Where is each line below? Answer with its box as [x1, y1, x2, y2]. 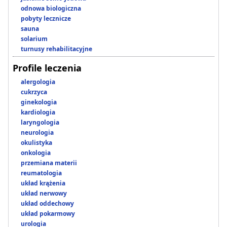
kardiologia [21, 108, 55, 117]
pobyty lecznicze [21, 14, 71, 23]
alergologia [21, 78, 55, 87]
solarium [21, 34, 48, 44]
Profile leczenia [13, 62, 82, 74]
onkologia [21, 148, 51, 158]
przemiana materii [21, 159, 77, 168]
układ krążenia [21, 179, 65, 188]
